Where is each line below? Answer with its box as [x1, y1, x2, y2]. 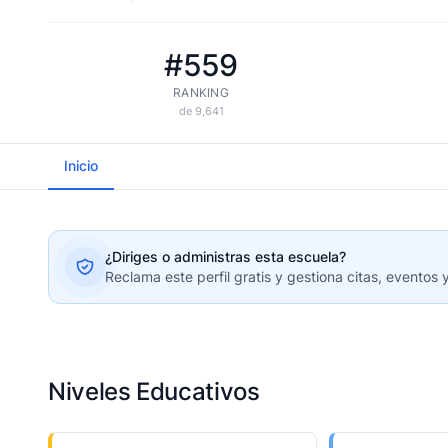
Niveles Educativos [48, 377, 260, 406]
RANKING [172, 85, 230, 100]
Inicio [64, 157, 98, 174]
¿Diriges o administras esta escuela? [105, 248, 346, 265]
